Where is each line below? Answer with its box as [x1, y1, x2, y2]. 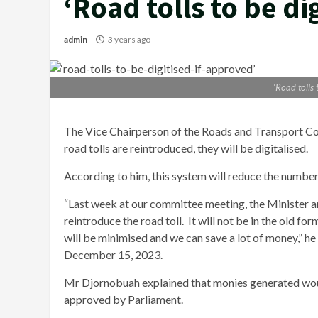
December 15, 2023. [64, 248, 163, 262]
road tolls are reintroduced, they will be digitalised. [64, 141, 308, 155]
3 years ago [106, 34, 152, 45]
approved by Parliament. [64, 292, 185, 307]
